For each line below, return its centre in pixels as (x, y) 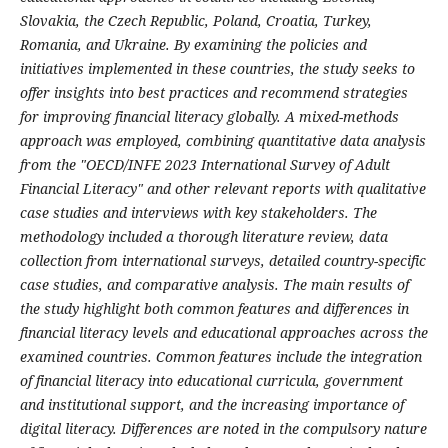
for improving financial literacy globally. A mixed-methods (209, 117)
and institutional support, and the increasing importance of (211, 405)
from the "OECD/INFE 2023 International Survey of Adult (204, 165)
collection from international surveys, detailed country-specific (222, 261)
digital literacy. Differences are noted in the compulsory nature (223, 429)
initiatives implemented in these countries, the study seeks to (217, 69)
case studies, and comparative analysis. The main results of (214, 285)
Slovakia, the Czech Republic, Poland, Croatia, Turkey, (195, 21)
